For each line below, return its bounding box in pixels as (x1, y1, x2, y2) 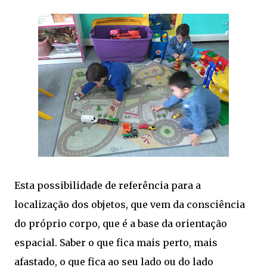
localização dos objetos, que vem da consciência (14, 198, 245, 210)
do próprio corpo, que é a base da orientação (14, 218, 227, 229)
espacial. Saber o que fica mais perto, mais (14, 237, 218, 249)
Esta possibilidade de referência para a (14, 179, 201, 191)
